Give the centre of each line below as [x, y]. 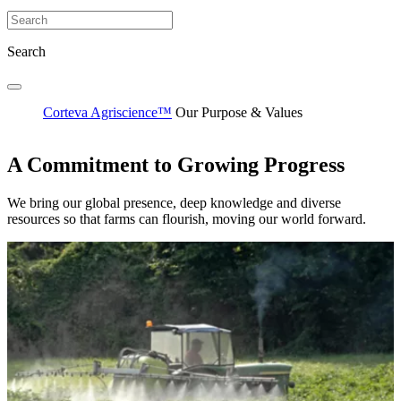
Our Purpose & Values [239, 112]
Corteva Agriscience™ [107, 112]
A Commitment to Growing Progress [176, 164]
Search [26, 51]
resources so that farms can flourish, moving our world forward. [187, 218]
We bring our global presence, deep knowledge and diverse [174, 202]
